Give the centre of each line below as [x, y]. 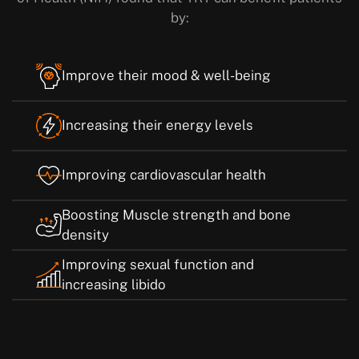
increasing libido [114, 284]
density [85, 234]
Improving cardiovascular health [164, 175]
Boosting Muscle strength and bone [176, 214]
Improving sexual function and [158, 264]
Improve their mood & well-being [166, 76]
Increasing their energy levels [157, 125]
